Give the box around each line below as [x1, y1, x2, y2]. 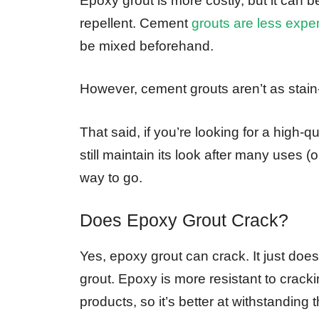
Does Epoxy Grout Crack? [80, 210, 288, 231]
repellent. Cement [80, 15, 192, 31]
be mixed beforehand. [80, 38, 214, 53]
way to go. [80, 169, 142, 185]
